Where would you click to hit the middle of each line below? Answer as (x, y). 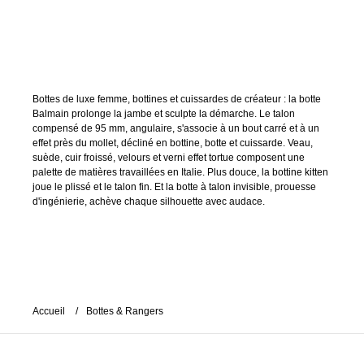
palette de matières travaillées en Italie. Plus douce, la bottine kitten (180, 172)
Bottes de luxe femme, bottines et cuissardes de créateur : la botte (177, 99)
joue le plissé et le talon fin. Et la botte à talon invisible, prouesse (174, 187)
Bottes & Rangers (125, 311)
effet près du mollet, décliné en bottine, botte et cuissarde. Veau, (173, 143)
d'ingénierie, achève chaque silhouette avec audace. (149, 201)
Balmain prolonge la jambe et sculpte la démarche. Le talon (164, 114)
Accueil (49, 311)
